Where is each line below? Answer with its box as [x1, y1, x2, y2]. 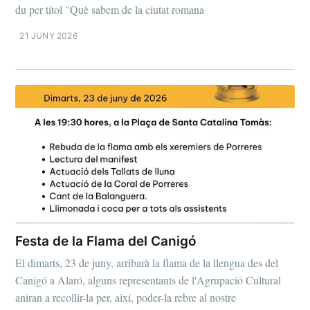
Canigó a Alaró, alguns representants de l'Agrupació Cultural [15, 273, 282, 288]
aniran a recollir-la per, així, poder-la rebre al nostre [15, 290, 237, 305]
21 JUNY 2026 [19, 30, 77, 42]
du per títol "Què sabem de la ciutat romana [15, 2, 205, 17]
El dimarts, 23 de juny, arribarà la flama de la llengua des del [15, 255, 279, 271]
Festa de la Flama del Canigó [15, 233, 197, 250]
